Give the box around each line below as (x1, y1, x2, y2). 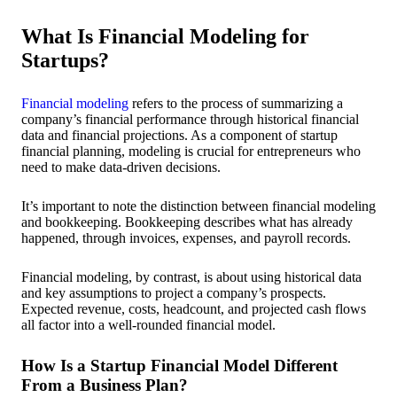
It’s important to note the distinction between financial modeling (21, 198, 376, 214)
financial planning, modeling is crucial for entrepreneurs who (21, 143, 361, 159)
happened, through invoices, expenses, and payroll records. (21, 230, 351, 245)
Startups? (21, 48, 109, 72)
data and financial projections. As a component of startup (21, 127, 338, 143)
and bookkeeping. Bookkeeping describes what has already (21, 214, 353, 230)
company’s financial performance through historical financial (21, 111, 359, 127)
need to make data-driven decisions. (21, 159, 221, 175)
